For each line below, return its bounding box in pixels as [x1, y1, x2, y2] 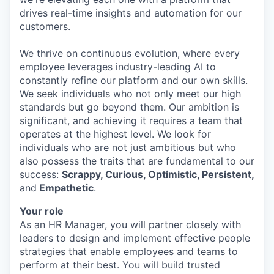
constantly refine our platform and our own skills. [20, 74, 248, 86]
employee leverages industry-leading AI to [20, 61, 216, 73]
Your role [20, 205, 64, 217]
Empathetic [37, 182, 94, 194]
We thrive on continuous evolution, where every [20, 47, 240, 59]
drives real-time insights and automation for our [20, 7, 242, 19]
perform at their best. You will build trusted [20, 259, 220, 271]
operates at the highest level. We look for [20, 128, 211, 140]
